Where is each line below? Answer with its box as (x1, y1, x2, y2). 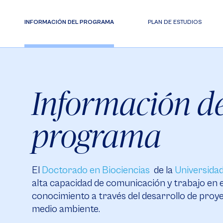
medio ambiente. (32, 204, 100, 215)
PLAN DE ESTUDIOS (148, 19, 203, 25)
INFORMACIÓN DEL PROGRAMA (24, 19, 114, 25)
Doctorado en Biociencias (42, 165, 150, 176)
